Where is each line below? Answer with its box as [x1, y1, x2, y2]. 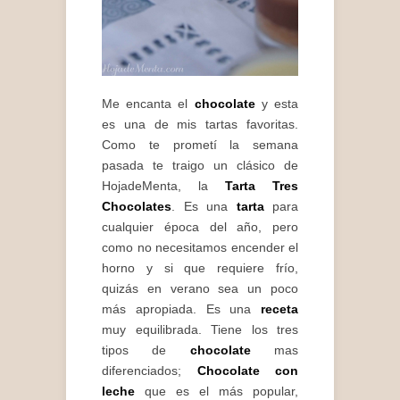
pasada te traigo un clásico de [102, 158, 298, 173]
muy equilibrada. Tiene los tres [102, 322, 298, 337]
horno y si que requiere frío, [102, 261, 298, 276]
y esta [254, 96, 299, 112]
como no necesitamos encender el [102, 240, 298, 255]
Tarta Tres [225, 179, 298, 194]
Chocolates [102, 199, 171, 214]
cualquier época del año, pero [102, 220, 298, 235]
